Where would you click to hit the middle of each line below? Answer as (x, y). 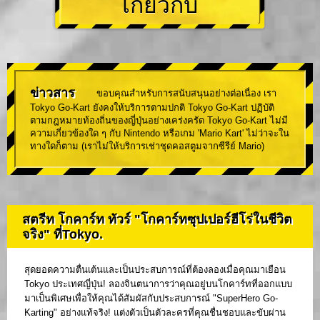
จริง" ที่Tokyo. (62, 234)
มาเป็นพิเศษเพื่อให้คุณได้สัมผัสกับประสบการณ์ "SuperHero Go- (151, 298)
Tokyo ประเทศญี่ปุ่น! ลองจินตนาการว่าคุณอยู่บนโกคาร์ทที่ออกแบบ (158, 284)
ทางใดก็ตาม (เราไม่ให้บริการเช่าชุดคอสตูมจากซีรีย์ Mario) (147, 146)
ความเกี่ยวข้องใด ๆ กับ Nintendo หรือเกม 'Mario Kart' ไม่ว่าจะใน (160, 134)
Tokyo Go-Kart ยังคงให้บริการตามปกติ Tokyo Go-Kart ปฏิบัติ (152, 108)
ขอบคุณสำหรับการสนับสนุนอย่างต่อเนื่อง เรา (186, 93)
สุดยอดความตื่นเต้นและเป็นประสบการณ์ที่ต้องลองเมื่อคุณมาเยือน (155, 269)
